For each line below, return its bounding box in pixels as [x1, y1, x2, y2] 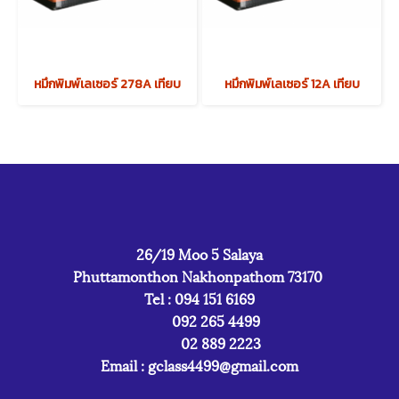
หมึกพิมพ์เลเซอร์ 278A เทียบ [34, 75, 181, 94]
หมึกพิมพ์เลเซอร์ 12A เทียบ [224, 75, 360, 94]
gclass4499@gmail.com [148, 354, 298, 376]
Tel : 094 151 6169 [144, 287, 255, 309]
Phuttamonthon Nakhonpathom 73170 [73, 265, 326, 287]
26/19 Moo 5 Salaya [136, 242, 263, 265]
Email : [101, 354, 148, 376]
